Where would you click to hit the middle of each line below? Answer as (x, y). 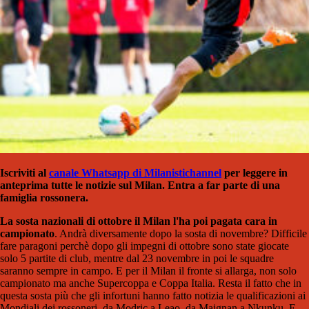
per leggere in (255, 173)
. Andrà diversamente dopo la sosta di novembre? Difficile (181, 234)
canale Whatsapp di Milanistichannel (135, 173)
